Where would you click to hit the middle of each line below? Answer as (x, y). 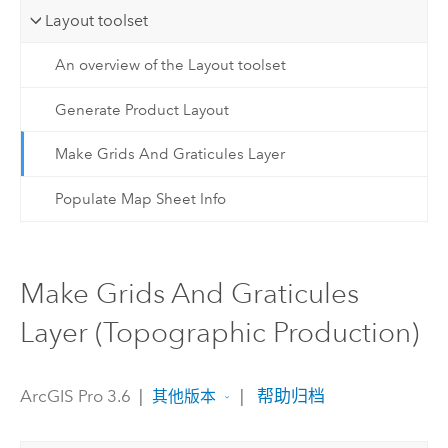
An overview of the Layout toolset (170, 65)
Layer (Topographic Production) (219, 333)
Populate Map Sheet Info (140, 198)
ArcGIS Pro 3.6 (75, 395)
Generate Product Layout (141, 109)
